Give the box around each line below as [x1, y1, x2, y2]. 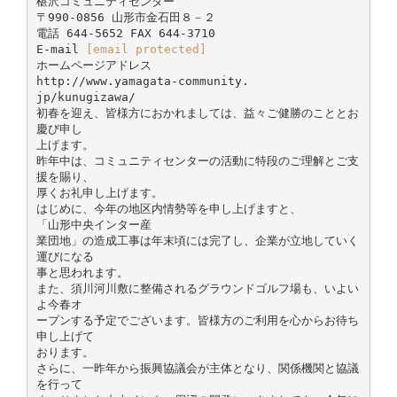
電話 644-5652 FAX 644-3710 [35, 26, 215, 40]
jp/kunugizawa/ [35, 90, 136, 104]
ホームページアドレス [35, 58, 152, 72]
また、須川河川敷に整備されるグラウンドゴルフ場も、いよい [35, 281, 359, 295]
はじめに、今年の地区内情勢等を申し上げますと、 [35, 201, 301, 215]
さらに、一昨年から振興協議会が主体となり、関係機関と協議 [35, 361, 359, 375]
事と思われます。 [35, 265, 128, 279]
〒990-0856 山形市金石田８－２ [35, 10, 215, 24]
